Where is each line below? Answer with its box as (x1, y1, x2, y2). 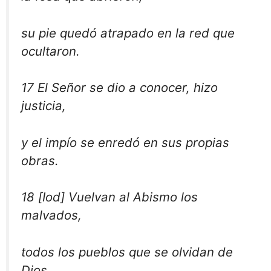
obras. (21, 152, 59, 168)
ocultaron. (21, 43, 80, 59)
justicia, (21, 98, 66, 114)
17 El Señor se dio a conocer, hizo (21, 80, 218, 96)
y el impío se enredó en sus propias (21, 134, 229, 150)
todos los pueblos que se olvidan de (21, 244, 233, 260)
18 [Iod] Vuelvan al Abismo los (21, 189, 198, 205)
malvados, (21, 207, 82, 223)
